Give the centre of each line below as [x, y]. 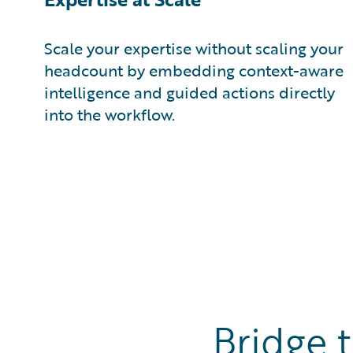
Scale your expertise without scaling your [194, 48]
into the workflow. [110, 114]
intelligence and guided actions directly [190, 92]
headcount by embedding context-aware [194, 70]
